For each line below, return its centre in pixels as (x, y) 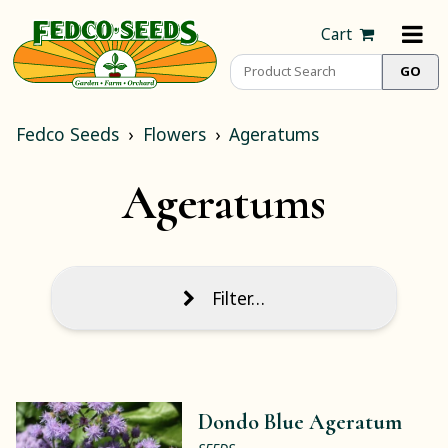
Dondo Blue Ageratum (300, 421)
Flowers (174, 134)
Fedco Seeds (67, 134)
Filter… (239, 297)
